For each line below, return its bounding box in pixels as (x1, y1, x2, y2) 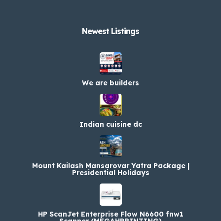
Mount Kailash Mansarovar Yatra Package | (32, 161, 189, 170)
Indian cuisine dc (79, 119, 142, 129)
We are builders (82, 78, 139, 87)
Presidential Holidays (72, 168, 149, 177)
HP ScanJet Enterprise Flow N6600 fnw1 (37, 209, 184, 219)
